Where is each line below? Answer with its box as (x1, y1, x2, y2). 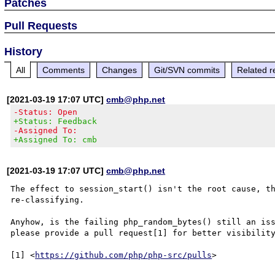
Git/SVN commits (154, 64, 220, 75)
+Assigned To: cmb (14, 134, 98, 144)
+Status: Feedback (14, 116, 98, 126)
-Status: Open (14, 107, 78, 117)
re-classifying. (10, 195, 85, 204)
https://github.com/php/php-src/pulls (35, 250, 212, 260)
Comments (42, 64, 85, 75)
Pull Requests (4, 19, 78, 32)
